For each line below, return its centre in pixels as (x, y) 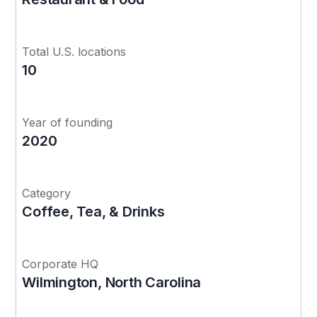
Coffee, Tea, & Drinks (93, 211)
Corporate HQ (60, 264)
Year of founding (68, 122)
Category (47, 193)
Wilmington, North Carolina (112, 282)
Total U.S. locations (74, 51)
